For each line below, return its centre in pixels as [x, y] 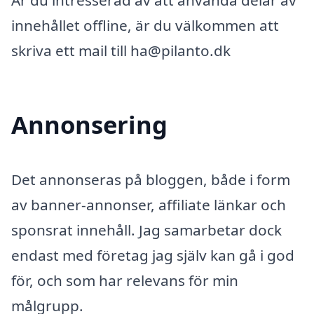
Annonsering [89, 125]
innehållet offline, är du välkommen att [145, 26]
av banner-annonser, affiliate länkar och [149, 205]
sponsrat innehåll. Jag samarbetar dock [146, 230]
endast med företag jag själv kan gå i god [153, 255]
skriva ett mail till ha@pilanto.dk [121, 51]
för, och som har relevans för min [125, 281]
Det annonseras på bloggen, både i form [151, 180]
